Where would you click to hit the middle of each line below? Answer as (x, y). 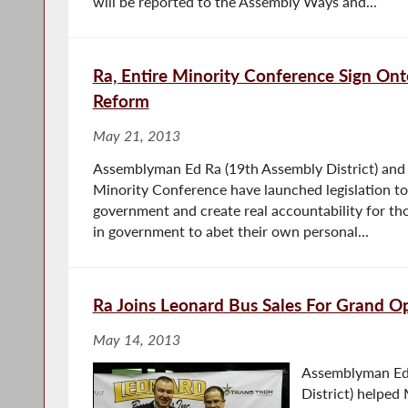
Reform (121, 100)
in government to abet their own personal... (230, 231)
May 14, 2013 (136, 339)
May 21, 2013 (136, 135)
